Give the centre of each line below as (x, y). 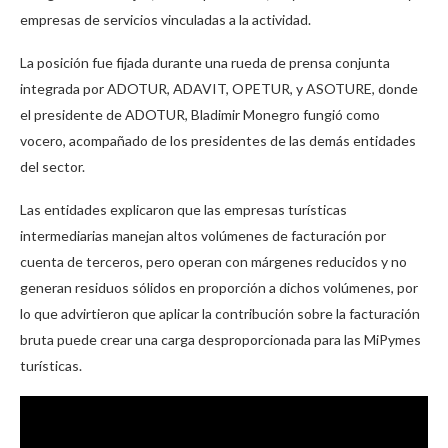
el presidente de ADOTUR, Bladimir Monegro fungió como (200, 115)
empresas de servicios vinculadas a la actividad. (165, 20)
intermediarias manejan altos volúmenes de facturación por (203, 236)
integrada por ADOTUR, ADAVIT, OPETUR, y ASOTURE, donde (219, 89)
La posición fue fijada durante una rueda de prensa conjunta (205, 63)
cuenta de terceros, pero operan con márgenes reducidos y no (213, 262)
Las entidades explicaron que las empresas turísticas (183, 210)
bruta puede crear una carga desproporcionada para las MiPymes (220, 340)
